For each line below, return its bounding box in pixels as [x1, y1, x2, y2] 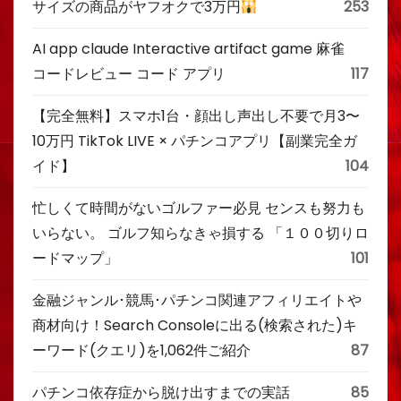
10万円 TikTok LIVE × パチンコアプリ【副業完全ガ [32, 131, 357, 151]
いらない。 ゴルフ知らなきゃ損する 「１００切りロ [32, 223, 369, 243]
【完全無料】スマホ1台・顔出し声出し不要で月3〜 [32, 106, 360, 126]
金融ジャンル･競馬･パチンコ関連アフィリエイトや [32, 290, 362, 311]
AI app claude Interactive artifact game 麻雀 [32, 38, 359, 59]
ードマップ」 [32, 248, 118, 269]
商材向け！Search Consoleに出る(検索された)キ [32, 315, 357, 336]
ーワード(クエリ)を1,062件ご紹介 [32, 340, 251, 361]
